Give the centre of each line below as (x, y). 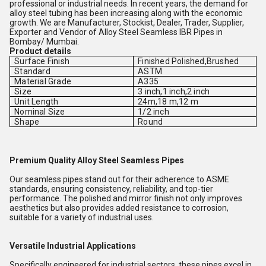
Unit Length (37, 102)
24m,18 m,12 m (168, 102)
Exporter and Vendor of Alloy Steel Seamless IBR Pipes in (116, 32)
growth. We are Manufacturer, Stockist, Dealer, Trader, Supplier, (127, 23)
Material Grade (43, 81)
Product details (41, 51)
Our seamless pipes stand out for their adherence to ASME (119, 179)
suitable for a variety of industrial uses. (82, 217)
